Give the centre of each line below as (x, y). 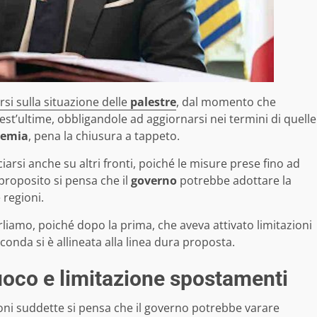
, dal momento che (226, 102)
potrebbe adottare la (234, 181)
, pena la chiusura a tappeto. (104, 136)
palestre (153, 102)
